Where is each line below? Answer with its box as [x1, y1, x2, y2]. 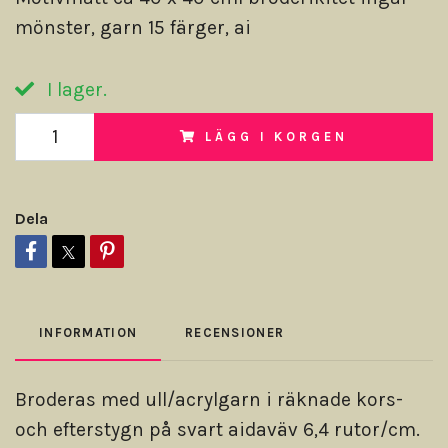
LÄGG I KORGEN [205, 129, 348, 145]
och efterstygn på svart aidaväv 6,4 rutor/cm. [15, 418, 420, 442]
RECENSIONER [185, 325, 285, 341]
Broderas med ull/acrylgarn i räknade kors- [15, 388, 403, 412]
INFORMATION [39, 325, 138, 341]
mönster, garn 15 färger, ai [15, 16, 251, 40]
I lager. [42, 78, 107, 102]
